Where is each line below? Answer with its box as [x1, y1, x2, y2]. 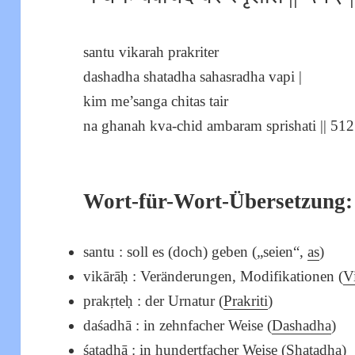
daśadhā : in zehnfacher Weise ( [83, 317, 273, 334]
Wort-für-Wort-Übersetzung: [83, 189, 353, 214]
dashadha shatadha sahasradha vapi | [83, 68, 303, 86]
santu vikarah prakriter [83, 44, 219, 61]
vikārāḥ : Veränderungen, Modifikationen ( [83, 268, 344, 285]
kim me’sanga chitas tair [83, 93, 229, 110]
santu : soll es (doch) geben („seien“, [83, 243, 308, 261]
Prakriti [223, 292, 269, 310]
